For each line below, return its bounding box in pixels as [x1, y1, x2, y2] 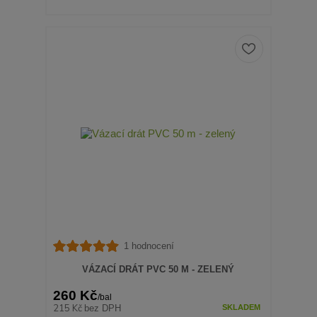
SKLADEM [221, 302, 260, 311]
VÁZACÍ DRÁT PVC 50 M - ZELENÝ [82, 264, 235, 275]
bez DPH [84, 302, 122, 313]
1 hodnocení [123, 240, 174, 251]
